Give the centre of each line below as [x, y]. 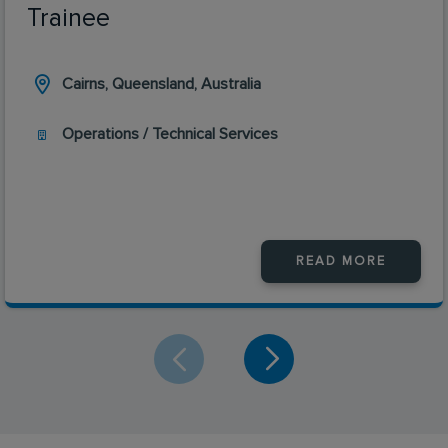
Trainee [68, 18]
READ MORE [341, 261]
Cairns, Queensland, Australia [161, 83]
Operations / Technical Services [170, 133]
